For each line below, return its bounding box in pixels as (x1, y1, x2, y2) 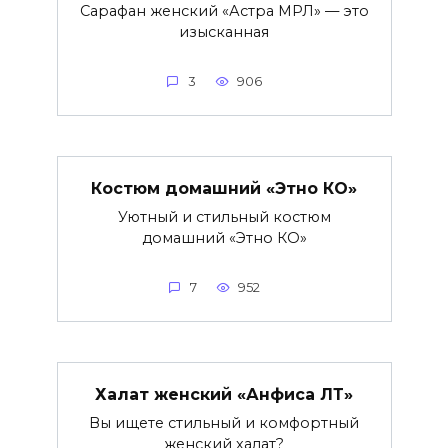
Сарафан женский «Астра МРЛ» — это (79, 2, 369, 21)
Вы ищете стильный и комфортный (89, 414, 359, 433)
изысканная (179, 23, 269, 42)
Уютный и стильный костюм (117, 208, 331, 227)
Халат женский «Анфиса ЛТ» (95, 384, 353, 404)
